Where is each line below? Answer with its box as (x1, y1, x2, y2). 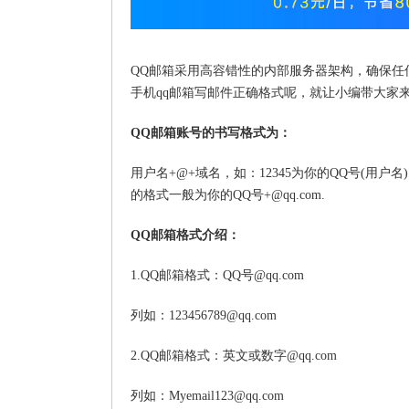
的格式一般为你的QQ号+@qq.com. (131, 188, 325, 202)
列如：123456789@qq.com (131, 309, 277, 322)
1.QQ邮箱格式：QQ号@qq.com (131, 268, 304, 282)
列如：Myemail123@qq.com (131, 389, 284, 403)
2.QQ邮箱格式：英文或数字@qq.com (131, 349, 337, 362)
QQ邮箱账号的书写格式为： (131, 126, 291, 140)
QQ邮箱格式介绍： (131, 228, 240, 242)
